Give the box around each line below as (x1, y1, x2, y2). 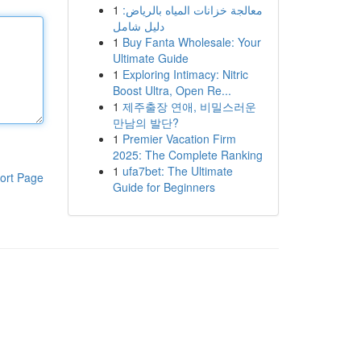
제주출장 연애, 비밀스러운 (122, 98, 256, 114)
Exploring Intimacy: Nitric (122, 66, 248, 82)
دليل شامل (112, 18, 164, 34)
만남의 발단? (112, 114, 179, 131)
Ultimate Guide (112, 50, 189, 66)
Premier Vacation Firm (122, 131, 236, 147)
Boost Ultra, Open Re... (112, 82, 231, 98)
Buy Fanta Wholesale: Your (122, 34, 261, 50)
